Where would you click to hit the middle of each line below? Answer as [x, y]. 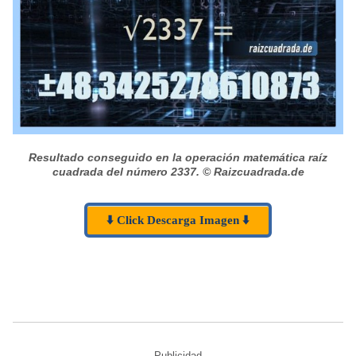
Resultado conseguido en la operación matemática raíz [178, 158]
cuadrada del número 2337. [127, 172]
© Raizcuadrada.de [253, 172]
